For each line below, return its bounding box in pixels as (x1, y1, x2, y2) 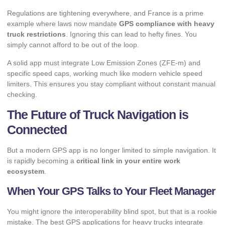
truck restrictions (7, 30, 66, 39)
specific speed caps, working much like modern (7, 69, 159, 77)
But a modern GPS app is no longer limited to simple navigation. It (7, 146, 216, 155)
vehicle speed (159, 69, 202, 77)
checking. (7, 90, 37, 98)
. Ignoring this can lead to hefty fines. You (66, 30, 197, 39)
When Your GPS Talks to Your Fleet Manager (7, 184, 215, 197)
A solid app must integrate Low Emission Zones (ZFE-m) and (7, 58, 200, 67)
